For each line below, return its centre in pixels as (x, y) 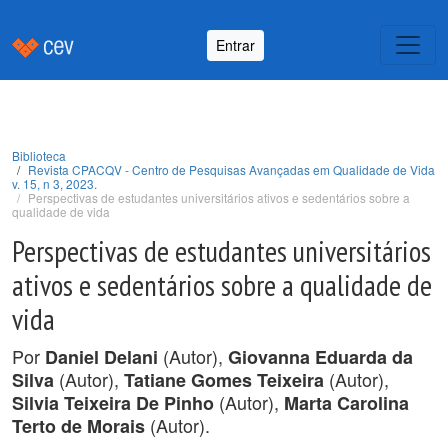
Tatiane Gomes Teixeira (226, 380)
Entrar (235, 44)
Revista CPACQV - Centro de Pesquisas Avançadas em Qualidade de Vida (231, 169)
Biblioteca (39, 155)
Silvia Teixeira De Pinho (113, 403)
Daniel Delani (101, 357)
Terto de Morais (78, 426)
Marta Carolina (346, 403)
